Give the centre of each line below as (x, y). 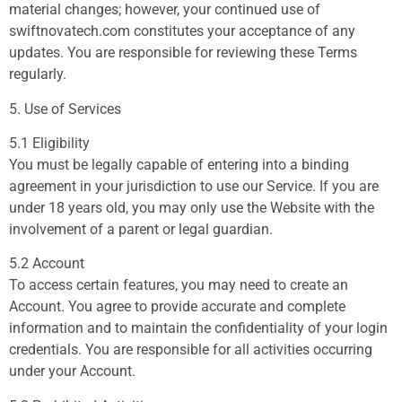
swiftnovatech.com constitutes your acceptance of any (182, 31)
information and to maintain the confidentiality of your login (198, 328)
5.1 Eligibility (49, 143)
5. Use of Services (65, 109)
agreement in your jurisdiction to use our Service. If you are (194, 186)
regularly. (38, 74)
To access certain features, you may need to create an (179, 285)
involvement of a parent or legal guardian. (141, 229)
